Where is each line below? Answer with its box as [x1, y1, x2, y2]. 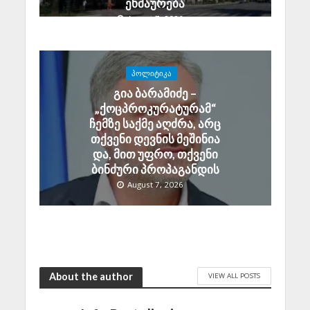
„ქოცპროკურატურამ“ [94, 100, 216, 116]
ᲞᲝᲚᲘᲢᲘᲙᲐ [131, 68, 172, 78]
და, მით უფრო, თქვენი [92, 146, 218, 161]
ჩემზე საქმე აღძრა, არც [89, 116, 221, 131]
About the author [48, 270, 133, 282]
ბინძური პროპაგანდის [91, 161, 219, 176]
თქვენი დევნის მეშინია [90, 131, 220, 146]
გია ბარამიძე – [113, 85, 197, 100]
